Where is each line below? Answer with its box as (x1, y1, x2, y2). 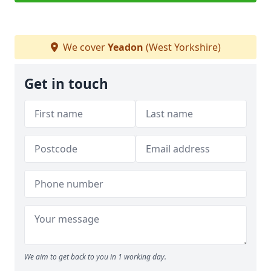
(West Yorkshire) (143, 41, 221, 54)
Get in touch (24, 74, 108, 93)
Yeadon (107, 41, 143, 54)
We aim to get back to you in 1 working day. (24, 252, 166, 262)
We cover (60, 41, 108, 54)
